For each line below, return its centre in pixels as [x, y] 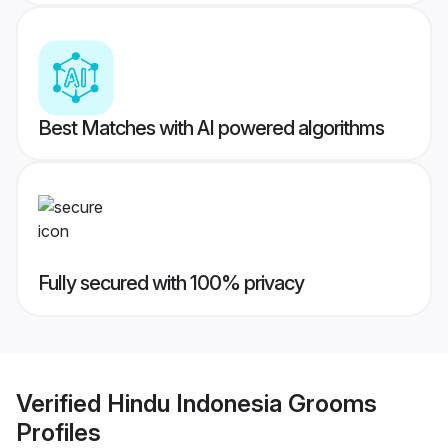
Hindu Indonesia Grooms [242, 403]
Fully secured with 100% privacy [171, 283]
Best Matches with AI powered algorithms [211, 128]
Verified [61, 403]
